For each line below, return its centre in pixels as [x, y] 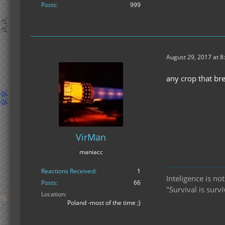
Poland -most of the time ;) [104, 203]
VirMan [91, 137]
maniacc [91, 152]
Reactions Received [68, 171]
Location [53, 194]
